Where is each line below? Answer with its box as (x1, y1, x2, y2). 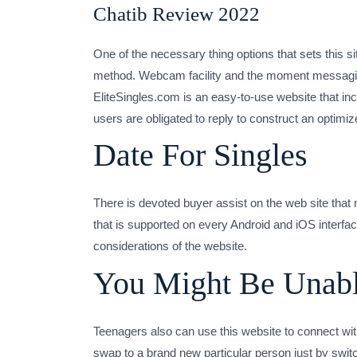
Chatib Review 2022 (93, 2, 260, 25)
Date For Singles (93, 137, 308, 173)
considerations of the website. (93, 239, 247, 253)
